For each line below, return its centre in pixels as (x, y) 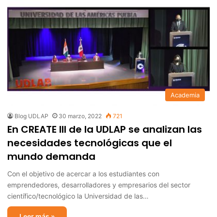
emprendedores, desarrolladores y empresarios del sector (99, 185)
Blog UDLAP (31, 116)
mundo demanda (54, 156)
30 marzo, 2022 (80, 116)
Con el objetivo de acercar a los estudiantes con (83, 173)
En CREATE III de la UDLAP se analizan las (105, 129)
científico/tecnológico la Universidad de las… (78, 196)
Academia (185, 95)
